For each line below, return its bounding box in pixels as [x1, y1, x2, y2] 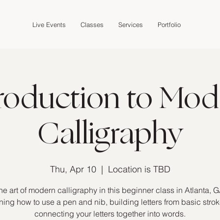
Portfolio [157, 20, 181, 28]
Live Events [32, 20, 66, 28]
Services [118, 20, 143, 28]
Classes [80, 20, 104, 28]
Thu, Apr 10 [50, 163, 96, 175]
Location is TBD [108, 163, 170, 175]
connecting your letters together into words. [34, 208, 186, 219]
